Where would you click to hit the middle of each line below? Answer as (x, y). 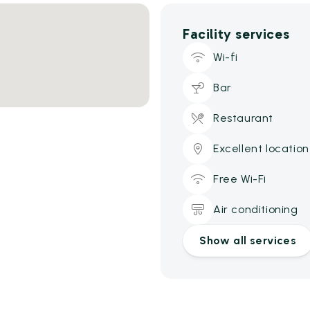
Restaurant (243, 118)
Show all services (248, 240)
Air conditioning (256, 209)
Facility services (236, 34)
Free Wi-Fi (240, 179)
